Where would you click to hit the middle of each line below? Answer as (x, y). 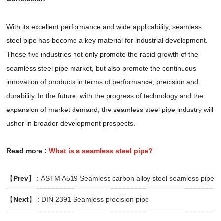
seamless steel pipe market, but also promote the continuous (102, 68)
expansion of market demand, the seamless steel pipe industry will (110, 109)
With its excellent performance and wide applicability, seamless (104, 26)
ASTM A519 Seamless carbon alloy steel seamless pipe (128, 178)
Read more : (28, 151)
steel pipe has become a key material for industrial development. (107, 40)
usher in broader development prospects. (71, 123)
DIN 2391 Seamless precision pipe (95, 199)
